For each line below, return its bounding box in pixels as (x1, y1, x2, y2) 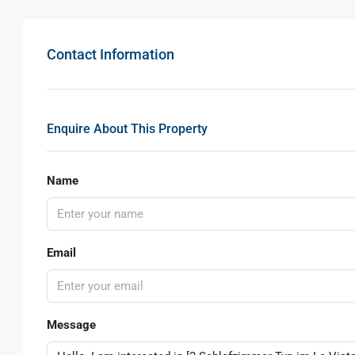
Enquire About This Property (47, 121, 208, 136)
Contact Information (47, 45, 174, 63)
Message (47, 318, 96, 332)
